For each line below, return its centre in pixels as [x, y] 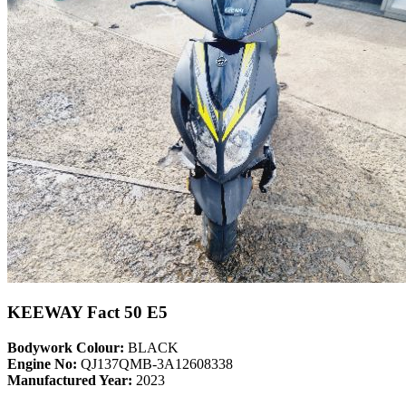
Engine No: [42, 364]
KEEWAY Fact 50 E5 [87, 313]
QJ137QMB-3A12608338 [155, 364]
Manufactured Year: [70, 381]
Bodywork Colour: [66, 348]
